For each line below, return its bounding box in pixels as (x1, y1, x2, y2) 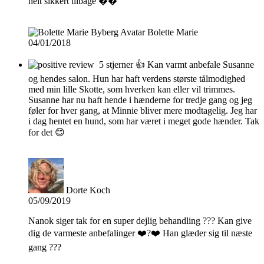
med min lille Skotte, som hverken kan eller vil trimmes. (28, 84, 235, 94)
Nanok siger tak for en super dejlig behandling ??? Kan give (28, 215, 252, 226)
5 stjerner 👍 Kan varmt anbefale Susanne (99, 59, 254, 70)
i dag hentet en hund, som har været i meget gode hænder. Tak (28, 115, 259, 126)
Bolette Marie (147, 27, 198, 37)
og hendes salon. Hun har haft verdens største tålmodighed (28, 73, 245, 84)
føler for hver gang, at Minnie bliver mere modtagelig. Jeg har (28, 105, 257, 115)
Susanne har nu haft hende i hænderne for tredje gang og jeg (28, 94, 252, 105)
